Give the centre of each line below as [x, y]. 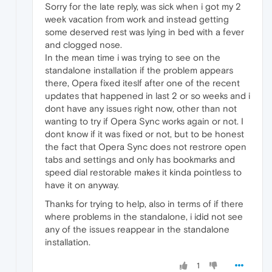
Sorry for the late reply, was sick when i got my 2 [143, 7]
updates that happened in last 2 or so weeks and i [148, 96]
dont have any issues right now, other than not [141, 109]
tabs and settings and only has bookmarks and [140, 160]
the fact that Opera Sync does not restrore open [146, 147]
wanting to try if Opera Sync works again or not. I [144, 121]
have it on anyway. [82, 185]
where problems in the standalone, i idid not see [144, 217]
